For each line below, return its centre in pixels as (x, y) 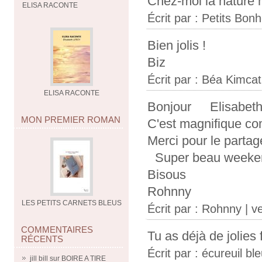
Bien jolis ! (177, 46)
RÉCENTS (42, 239)
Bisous (167, 175)
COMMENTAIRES (57, 230)
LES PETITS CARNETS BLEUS (72, 203)
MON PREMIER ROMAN (71, 120)
